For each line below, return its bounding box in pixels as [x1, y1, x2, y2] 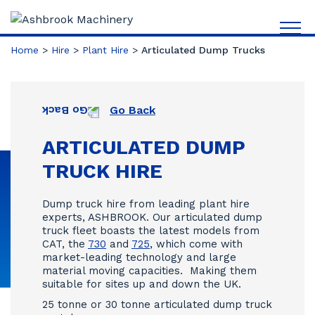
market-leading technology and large [42, 251, 236, 264]
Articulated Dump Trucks [141, 44, 265, 56]
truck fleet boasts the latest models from [42, 224, 259, 237]
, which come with [150, 238, 243, 250]
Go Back [110, 103, 155, 117]
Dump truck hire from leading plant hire [42, 198, 250, 210]
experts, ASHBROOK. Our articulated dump [42, 211, 262, 224]
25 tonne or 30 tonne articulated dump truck [42, 298, 272, 311]
